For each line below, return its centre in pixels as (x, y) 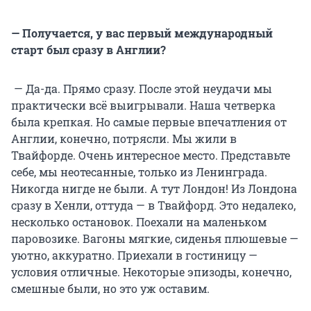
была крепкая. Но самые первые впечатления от (149, 121)
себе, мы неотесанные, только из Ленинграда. (139, 171)
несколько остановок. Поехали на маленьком (139, 221)
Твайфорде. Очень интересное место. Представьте (151, 155)
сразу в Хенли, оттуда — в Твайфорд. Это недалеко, (153, 205)
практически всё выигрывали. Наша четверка (143, 105)
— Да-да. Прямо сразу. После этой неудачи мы (142, 88)
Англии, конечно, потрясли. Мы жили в (124, 138)
